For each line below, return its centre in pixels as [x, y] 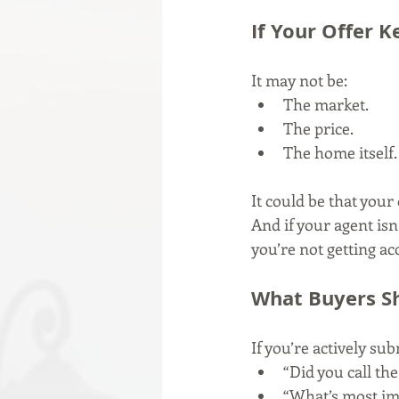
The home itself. [340, 153]
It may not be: [299, 81]
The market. [326, 105]
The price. [318, 129]
